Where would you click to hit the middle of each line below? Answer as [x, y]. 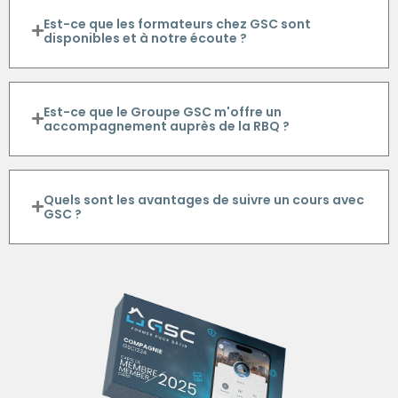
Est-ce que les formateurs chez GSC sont [177, 24]
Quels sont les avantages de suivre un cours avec [204, 199]
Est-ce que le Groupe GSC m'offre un [163, 111]
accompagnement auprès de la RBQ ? [167, 126]
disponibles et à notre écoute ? [145, 38]
